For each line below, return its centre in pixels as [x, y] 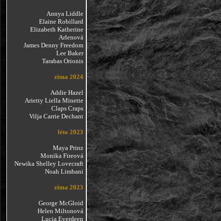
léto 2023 [70, 132]
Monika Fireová [62, 156]
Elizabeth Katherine [56, 29]
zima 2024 [69, 77]
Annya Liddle [65, 14]
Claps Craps [67, 108]
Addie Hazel [67, 92]
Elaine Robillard [61, 21]
